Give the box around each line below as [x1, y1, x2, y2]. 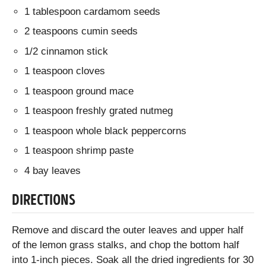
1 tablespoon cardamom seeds [24, 5, 161, 17]
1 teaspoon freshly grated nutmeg [24, 105, 173, 117]
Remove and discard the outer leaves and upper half [12, 224, 243, 236]
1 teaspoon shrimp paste [24, 145, 134, 157]
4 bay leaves [24, 164, 81, 176]
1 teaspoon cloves [24, 65, 106, 77]
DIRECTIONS [12, 193, 75, 209]
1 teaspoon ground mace [24, 85, 134, 97]
